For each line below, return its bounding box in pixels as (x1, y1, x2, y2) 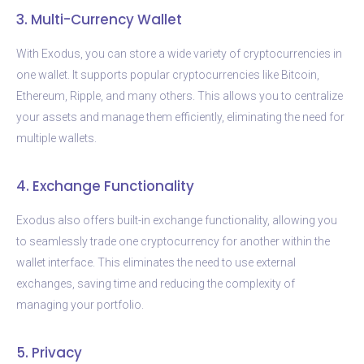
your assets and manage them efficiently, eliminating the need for (16, 110, 344, 123)
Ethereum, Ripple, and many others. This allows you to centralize (16, 89, 343, 102)
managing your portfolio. (16, 297, 144, 311)
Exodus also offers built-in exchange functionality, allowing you (16, 213, 337, 227)
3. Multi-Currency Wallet (16, 9, 182, 29)
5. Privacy (16, 342, 82, 362)
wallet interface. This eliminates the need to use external (16, 255, 296, 269)
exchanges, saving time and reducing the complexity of (16, 276, 295, 290)
